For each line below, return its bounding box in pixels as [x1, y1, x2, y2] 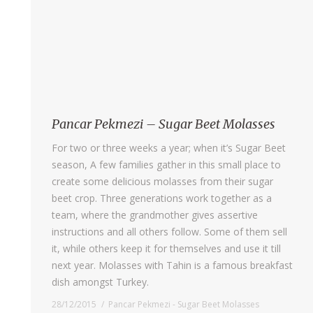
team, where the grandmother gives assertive [52, 208, 258, 221]
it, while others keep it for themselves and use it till [52, 241, 281, 255]
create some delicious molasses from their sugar [52, 174, 273, 188]
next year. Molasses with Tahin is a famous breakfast [52, 258, 293, 272]
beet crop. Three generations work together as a [52, 191, 272, 205]
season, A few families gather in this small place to [52, 157, 281, 171]
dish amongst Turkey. [52, 275, 149, 289]
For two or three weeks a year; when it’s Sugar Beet [52, 140, 286, 154]
